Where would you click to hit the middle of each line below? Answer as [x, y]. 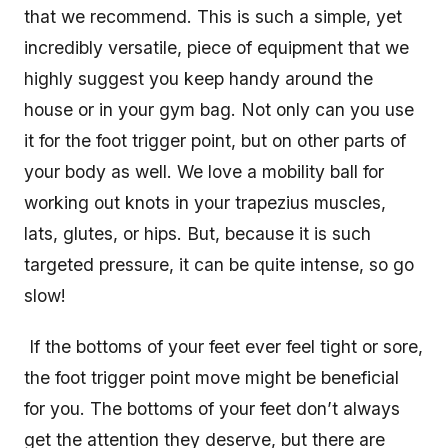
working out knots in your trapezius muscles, [205, 203]
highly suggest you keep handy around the [198, 79]
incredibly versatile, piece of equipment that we [216, 48]
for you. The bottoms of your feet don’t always [212, 409]
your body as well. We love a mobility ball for [204, 172]
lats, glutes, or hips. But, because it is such [197, 234]
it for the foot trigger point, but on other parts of [215, 141]
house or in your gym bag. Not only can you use [219, 110]
